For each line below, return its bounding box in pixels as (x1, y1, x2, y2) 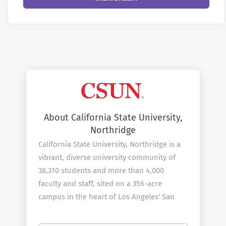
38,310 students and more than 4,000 (38, 166, 164, 176)
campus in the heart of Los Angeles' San (38, 192, 175, 202)
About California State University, (43, 112, 182, 124)
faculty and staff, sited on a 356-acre (38, 179, 162, 189)
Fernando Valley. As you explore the (38, 205, 159, 215)
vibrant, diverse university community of (38, 153, 176, 162)
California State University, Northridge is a (38, 140, 181, 149)
